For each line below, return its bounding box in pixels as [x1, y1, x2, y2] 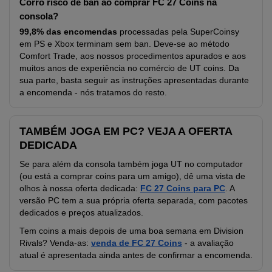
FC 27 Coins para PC [140, 183, 225, 193]
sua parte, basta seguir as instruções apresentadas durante [19, 75, 249, 85]
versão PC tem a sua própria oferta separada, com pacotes [19, 195, 248, 205]
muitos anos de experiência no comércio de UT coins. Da [19, 63, 239, 73]
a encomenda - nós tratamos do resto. [19, 87, 167, 97]
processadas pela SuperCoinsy [117, 27, 239, 36]
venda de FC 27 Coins [91, 238, 182, 248]
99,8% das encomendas [19, 27, 117, 36]
